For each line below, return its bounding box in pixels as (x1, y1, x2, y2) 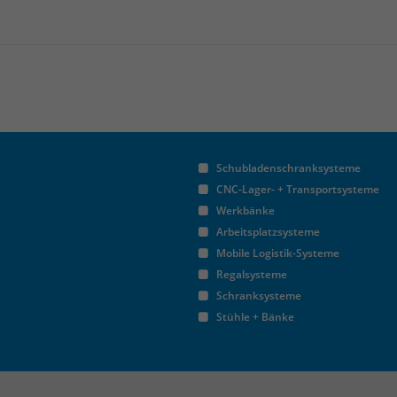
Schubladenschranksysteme (216, 160, 361, 175)
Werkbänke (216, 203, 275, 218)
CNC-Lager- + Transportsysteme (216, 182, 379, 197)
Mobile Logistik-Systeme (216, 245, 339, 261)
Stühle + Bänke (216, 309, 294, 324)
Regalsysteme (216, 267, 287, 282)
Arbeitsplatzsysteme (216, 224, 320, 239)
